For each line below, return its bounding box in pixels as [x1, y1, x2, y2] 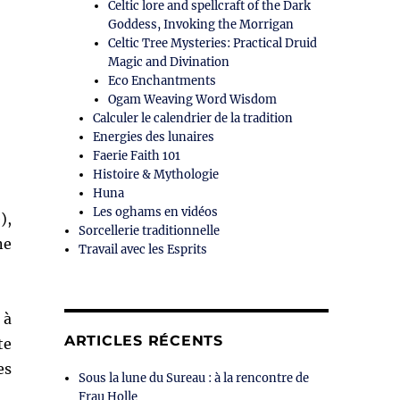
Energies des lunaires [93, 129, 215, 146]
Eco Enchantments [107, 73, 216, 89]
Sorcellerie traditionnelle [79, 223, 221, 239]
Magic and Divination [107, 54, 229, 71]
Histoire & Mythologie [93, 167, 220, 183]
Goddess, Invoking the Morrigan [107, 17, 294, 33]
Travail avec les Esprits [79, 242, 208, 258]
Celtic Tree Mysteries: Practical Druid [107, 36, 317, 52]
